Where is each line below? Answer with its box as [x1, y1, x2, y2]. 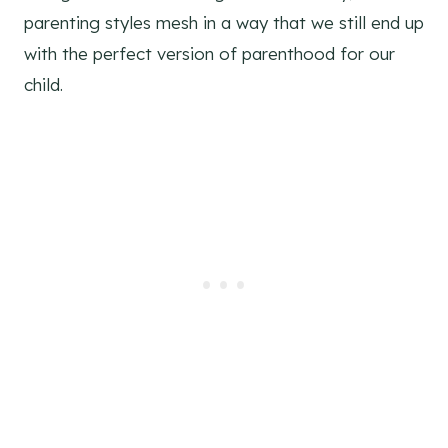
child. [24, 73, 63, 95]
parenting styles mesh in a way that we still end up [24, 11, 424, 33]
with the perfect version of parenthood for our [24, 42, 395, 64]
